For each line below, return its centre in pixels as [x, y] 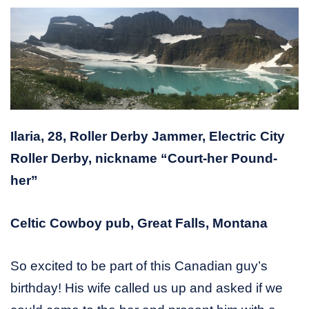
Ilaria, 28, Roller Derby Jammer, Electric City [148, 137]
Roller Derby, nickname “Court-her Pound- [144, 159]
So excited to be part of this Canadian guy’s [139, 266]
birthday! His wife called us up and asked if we [147, 288]
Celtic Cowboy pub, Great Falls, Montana [139, 223]
